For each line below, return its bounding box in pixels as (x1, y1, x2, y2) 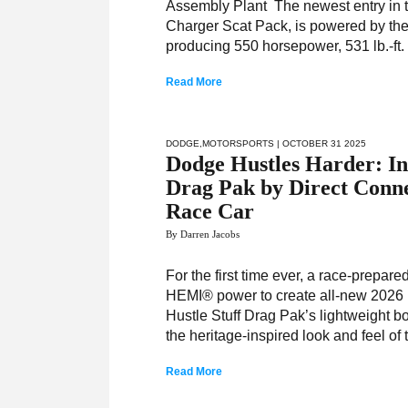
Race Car (166, 199, 255, 223)
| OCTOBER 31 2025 (274, 138, 367, 148)
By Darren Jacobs (166, 229, 240, 240)
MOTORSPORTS (202, 138, 275, 148)
